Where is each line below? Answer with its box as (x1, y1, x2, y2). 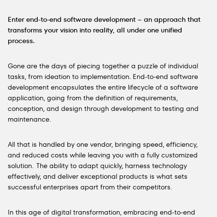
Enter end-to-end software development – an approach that (8, 15, 201, 24)
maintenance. (8, 114, 55, 124)
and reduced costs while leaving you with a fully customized (8, 150, 198, 160)
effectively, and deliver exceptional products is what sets (8, 171, 187, 181)
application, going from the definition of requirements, (8, 93, 178, 103)
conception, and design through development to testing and (8, 104, 199, 113)
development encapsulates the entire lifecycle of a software (8, 82, 198, 92)
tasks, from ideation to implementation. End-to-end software (8, 72, 198, 81)
